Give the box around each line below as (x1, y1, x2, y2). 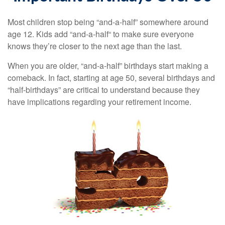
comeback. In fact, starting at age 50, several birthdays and (8, 72, 215, 83)
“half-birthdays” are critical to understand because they (8, 84, 200, 95)
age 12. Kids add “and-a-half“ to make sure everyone (8, 28, 194, 40)
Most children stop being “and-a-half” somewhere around (8, 16, 208, 28)
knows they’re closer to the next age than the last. (8, 40, 182, 52)
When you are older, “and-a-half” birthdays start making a (8, 60, 208, 71)
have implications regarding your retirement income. (8, 96, 191, 107)
